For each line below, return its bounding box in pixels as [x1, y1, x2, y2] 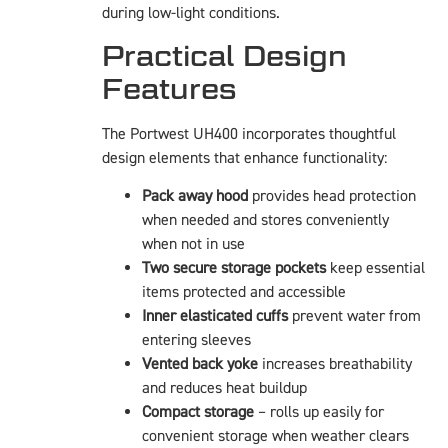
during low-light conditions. [102, 3, 280, 24]
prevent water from [288, 306, 421, 327]
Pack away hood [142, 186, 248, 207]
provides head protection [248, 186, 416, 207]
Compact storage [142, 402, 254, 423]
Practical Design [102, 38, 347, 73]
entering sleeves [142, 330, 251, 351]
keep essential [326, 258, 425, 279]
